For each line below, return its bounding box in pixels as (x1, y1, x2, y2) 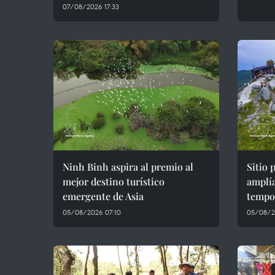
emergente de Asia (63, 190, 144, 203)
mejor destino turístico (63, 175, 165, 188)
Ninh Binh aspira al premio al (63, 160, 193, 173)
